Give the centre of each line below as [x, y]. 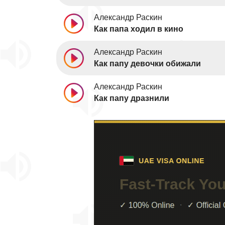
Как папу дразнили [132, 98]
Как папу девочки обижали [147, 64]
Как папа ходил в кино [139, 29]
